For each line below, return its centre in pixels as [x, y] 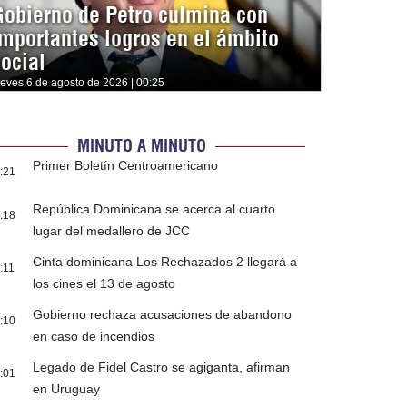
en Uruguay [67, 389]
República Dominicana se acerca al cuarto [154, 209]
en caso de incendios [94, 337]
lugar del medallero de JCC [112, 231]
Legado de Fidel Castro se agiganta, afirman [162, 367]
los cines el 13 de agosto [104, 284]
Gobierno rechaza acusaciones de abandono [163, 315]
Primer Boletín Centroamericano [126, 166]
